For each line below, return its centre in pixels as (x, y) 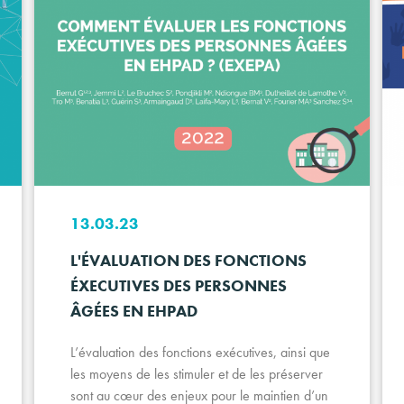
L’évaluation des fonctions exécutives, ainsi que (200, 352)
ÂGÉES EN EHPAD (133, 310)
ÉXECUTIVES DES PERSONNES (178, 285)
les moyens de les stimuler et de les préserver (196, 373)
